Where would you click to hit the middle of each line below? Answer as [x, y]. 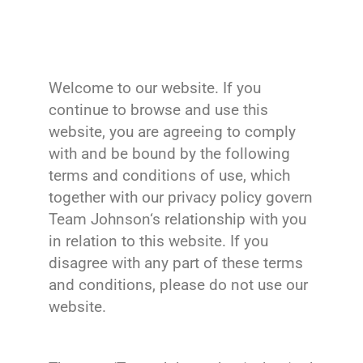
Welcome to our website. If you [155, 88]
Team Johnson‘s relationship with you [177, 220]
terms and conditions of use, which [169, 176]
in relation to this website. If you [158, 241]
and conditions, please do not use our [178, 285]
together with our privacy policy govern [181, 198]
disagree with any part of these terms [176, 263]
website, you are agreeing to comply [172, 132]
